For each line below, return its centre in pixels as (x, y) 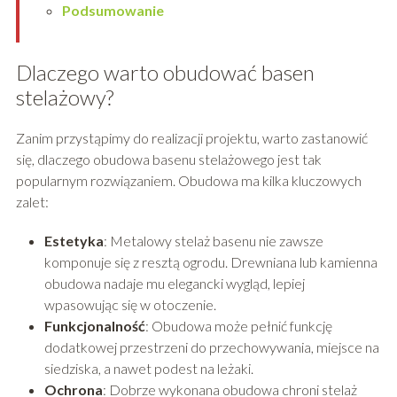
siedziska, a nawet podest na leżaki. (148, 368)
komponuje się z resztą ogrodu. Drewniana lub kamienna (210, 261)
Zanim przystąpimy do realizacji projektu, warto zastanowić (191, 137)
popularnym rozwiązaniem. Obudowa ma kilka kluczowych (188, 180)
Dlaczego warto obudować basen (165, 72)
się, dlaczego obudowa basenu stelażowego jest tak (168, 159)
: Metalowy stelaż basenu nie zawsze (213, 240)
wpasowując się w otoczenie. (130, 304)
